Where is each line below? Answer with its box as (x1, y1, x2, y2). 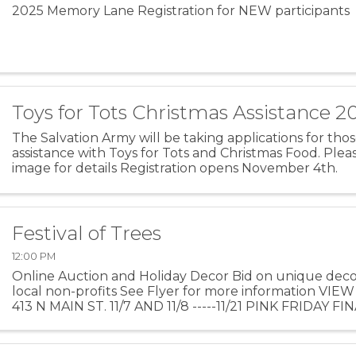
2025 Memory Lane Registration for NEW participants (12, 2, 350, 18)
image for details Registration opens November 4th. (12, 160, 339, 176)
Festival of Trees (12, 221, 162, 245)
